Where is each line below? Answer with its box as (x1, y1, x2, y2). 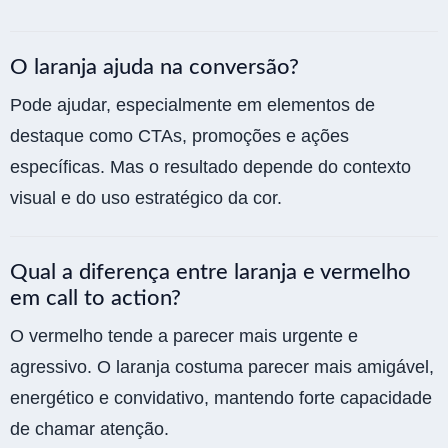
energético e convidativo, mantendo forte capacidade (10, 388, 432, 409)
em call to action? (10, 287, 181, 310)
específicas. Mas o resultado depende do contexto (10, 157, 411, 178)
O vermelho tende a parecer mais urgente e (10, 326, 358, 347)
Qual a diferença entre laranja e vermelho (10, 261, 411, 284)
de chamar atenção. (10, 419, 169, 440)
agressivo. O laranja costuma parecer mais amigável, (10, 357, 434, 378)
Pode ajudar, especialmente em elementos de (10, 95, 375, 116)
